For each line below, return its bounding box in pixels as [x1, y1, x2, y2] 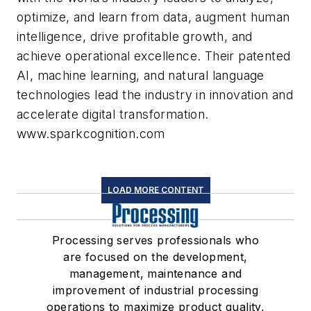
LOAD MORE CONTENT [107, 185, 204, 196]
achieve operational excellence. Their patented [17, 49, 291, 64]
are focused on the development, [63, 250, 248, 264]
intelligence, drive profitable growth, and [17, 29, 253, 44]
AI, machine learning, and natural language [17, 68, 264, 83]
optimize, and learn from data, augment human [17, 10, 290, 25]
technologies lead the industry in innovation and [17, 87, 294, 103]
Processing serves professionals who [52, 233, 259, 248]
